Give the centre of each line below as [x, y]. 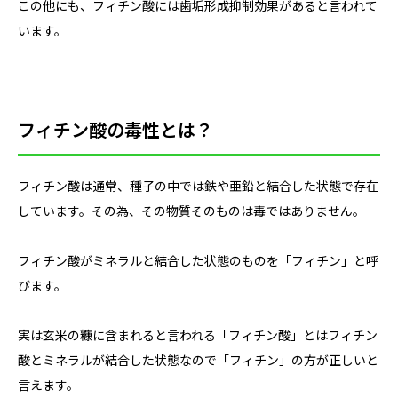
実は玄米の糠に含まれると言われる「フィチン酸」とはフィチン [198, 335]
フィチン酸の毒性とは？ [115, 130]
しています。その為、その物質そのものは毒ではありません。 [191, 211]
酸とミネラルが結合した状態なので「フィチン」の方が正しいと [198, 360]
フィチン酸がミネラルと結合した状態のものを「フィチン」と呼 [198, 261]
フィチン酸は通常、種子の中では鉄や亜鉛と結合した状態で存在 [198, 186]
